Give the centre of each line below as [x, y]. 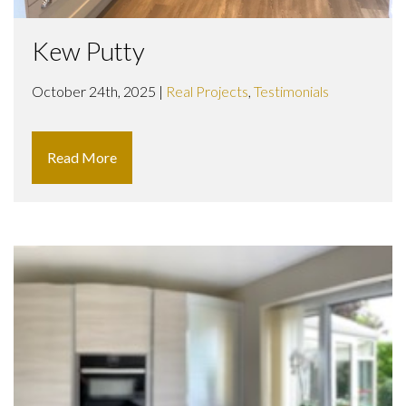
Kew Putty [88, 50]
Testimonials [291, 91]
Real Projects [207, 91]
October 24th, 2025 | [99, 91]
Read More [82, 157]
